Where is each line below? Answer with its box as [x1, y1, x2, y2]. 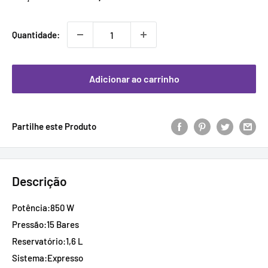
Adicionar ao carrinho [89, 73, 179, 84]
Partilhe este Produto [12, 121, 96, 132]
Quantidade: [12, 29, 60, 40]
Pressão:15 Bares [12, 218, 79, 230]
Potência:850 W [12, 202, 74, 213]
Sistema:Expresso [12, 252, 83, 263]
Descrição [12, 173, 67, 189]
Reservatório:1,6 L [12, 235, 83, 246]
